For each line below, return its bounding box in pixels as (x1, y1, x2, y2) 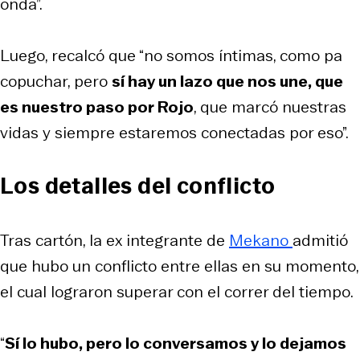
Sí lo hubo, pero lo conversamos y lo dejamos (5, 331, 346, 354)
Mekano (229, 228, 292, 252)
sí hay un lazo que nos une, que (112, 69, 343, 92)
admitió (292, 228, 348, 252)
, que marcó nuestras (194, 95, 346, 118)
